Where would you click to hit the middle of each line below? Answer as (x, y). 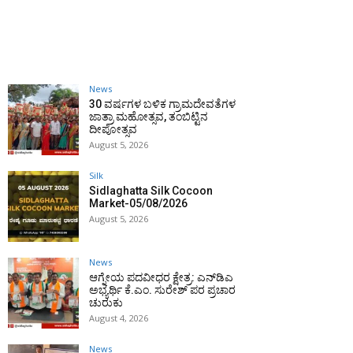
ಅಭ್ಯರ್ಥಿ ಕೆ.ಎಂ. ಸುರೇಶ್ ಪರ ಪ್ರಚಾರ (162, 290)
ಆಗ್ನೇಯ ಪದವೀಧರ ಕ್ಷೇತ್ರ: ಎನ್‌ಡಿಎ (161, 278)
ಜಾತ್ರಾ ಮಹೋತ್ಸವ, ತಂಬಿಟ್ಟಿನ (149, 117)
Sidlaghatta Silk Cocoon (151, 191)
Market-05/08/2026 (138, 204)
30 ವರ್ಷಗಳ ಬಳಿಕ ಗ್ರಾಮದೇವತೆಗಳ (162, 104)
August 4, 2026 (119, 318)
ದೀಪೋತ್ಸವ (113, 130)
